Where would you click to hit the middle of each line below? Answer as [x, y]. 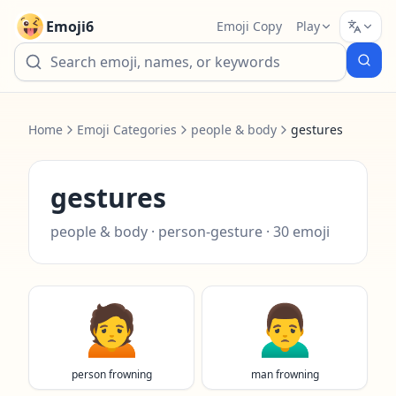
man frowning [285, 374]
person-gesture [210, 232]
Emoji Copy [249, 26]
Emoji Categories [127, 129]
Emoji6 [70, 27]
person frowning [111, 374]
